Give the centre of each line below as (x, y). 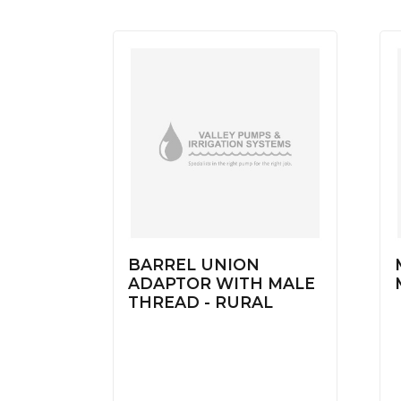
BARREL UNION (194, 264)
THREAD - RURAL (200, 302)
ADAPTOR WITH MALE (222, 283)
